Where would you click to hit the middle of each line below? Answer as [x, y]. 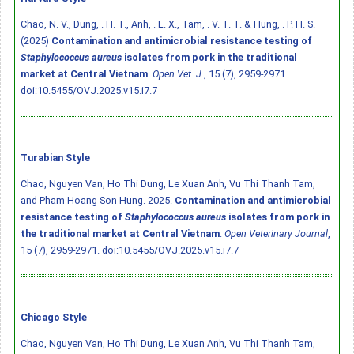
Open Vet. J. [178, 73]
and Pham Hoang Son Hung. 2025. [98, 200]
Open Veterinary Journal [276, 233]
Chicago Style [54, 317]
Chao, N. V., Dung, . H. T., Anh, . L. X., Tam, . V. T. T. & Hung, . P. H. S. [168, 24]
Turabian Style [55, 157]
